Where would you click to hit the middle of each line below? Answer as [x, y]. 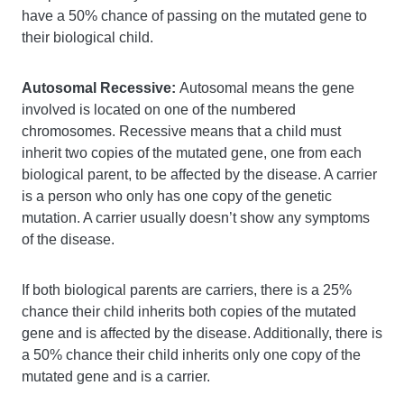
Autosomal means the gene [267, 88]
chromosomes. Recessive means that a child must [181, 131]
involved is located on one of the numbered [159, 110]
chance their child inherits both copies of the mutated [189, 312]
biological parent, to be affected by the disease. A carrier [199, 174]
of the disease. [68, 239]
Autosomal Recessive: [101, 88]
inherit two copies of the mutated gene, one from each [192, 153]
